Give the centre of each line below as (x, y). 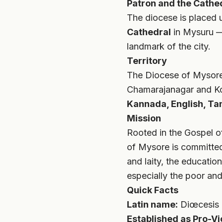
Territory (147, 61)
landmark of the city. (169, 46)
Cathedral (149, 32)
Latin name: (152, 204)
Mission (144, 118)
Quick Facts (153, 190)
